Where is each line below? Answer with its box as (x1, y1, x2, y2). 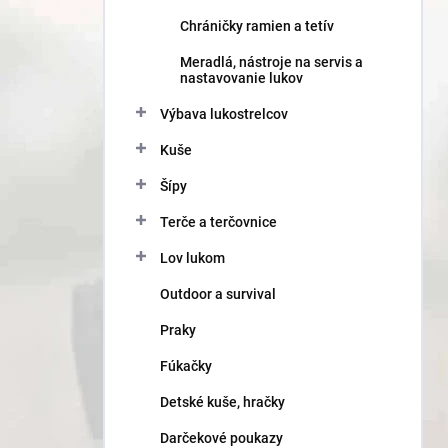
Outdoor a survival (160, 286, 276, 302)
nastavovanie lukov (180, 70, 303, 86)
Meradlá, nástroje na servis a (180, 54, 363, 70)
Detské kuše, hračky (160, 394, 285, 410)
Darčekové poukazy (160, 430, 283, 446)
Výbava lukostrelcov (160, 106, 288, 122)
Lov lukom (160, 250, 225, 266)
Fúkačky (160, 358, 212, 374)
